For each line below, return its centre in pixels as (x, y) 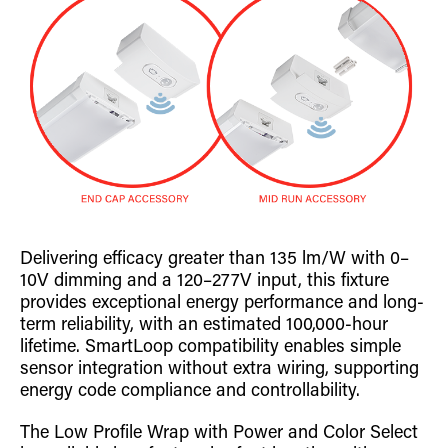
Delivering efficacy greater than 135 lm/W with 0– (214, 259)
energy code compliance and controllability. (190, 391)
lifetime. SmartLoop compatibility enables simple (210, 347)
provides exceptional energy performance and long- (222, 303)
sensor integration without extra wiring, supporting (219, 369)
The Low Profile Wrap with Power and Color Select (219, 433)
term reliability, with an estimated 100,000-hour (204, 325)
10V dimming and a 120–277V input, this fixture (204, 281)
